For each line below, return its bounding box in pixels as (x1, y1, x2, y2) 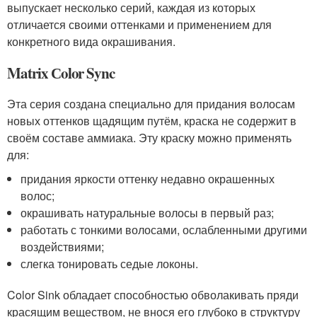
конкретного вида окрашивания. (7, 33, 175, 50)
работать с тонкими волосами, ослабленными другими (21, 221, 308, 238)
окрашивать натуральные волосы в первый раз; (21, 204, 275, 221)
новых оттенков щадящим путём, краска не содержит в (7, 113, 296, 129)
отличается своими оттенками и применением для (7, 16, 272, 33)
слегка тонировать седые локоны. (21, 255, 199, 272)
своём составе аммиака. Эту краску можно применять (7, 129, 292, 146)
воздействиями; (21, 238, 105, 255)
